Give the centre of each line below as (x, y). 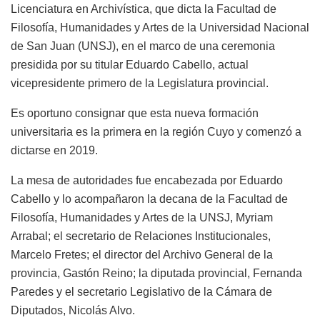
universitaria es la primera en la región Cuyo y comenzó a (156, 131)
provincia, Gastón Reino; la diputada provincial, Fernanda (156, 273)
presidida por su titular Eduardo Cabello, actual (130, 64)
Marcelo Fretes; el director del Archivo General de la (142, 254)
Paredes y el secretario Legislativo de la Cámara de (141, 291)
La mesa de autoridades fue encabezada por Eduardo (147, 180)
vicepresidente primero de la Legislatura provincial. (140, 83)
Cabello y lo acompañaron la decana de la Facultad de (149, 199)
